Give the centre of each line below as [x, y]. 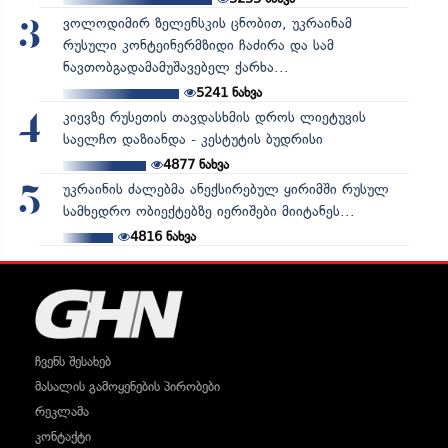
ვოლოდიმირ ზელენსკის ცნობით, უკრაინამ [207, 23]
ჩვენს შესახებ [73, 361]
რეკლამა [62, 411]
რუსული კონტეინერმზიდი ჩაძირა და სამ [198, 45]
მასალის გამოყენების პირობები [127, 386]
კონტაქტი [63, 436]
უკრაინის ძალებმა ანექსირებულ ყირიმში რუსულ [225, 189]
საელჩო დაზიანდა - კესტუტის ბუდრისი [192, 139]
